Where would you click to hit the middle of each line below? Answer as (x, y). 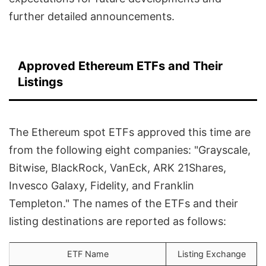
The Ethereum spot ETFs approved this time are (130, 132)
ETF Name (88, 254)
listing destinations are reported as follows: (118, 221)
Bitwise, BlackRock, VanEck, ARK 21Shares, (118, 168)
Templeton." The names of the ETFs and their (123, 204)
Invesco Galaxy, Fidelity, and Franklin (102, 186)
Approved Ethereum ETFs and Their (120, 66)
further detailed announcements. (92, 17)
